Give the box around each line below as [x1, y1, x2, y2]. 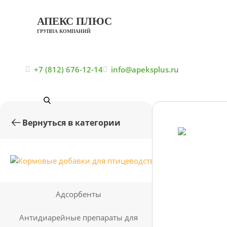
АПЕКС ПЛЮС [37, 15, 112, 27]
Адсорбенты [56, 188, 101, 199]
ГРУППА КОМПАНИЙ [37, 28, 91, 34]
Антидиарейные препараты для [19, 212, 138, 222]
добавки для [167, 155, 214, 166]
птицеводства [165, 166, 216, 177]
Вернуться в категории [22, 117, 121, 128]
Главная [184, 49, 215, 60]
